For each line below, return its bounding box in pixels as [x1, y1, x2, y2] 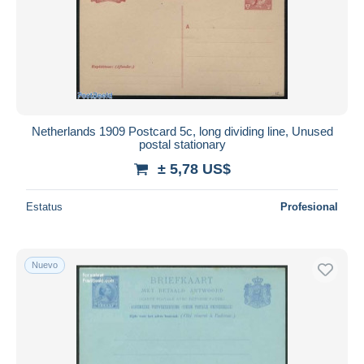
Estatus [26, 200, 63, 213]
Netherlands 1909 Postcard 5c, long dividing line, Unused [31, 123, 333, 138]
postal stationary [138, 136, 226, 151]
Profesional [280, 200, 338, 213]
